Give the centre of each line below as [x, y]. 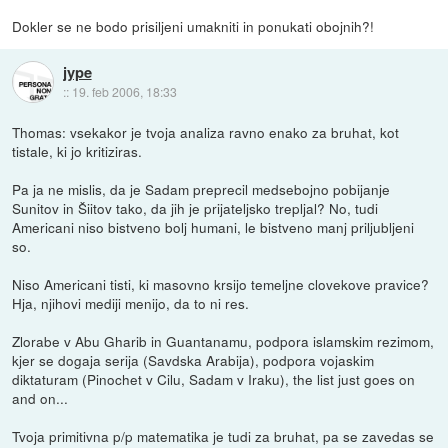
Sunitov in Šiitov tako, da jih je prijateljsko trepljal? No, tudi [195, 207]
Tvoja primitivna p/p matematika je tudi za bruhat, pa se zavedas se [223, 435]
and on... [40, 397]
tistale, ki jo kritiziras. [77, 150]
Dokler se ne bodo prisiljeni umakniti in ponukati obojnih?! [193, 26]
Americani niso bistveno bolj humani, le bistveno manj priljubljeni [213, 226]
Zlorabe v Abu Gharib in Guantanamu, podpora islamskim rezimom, [223, 340]
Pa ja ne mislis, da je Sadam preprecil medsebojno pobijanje [201, 188]
